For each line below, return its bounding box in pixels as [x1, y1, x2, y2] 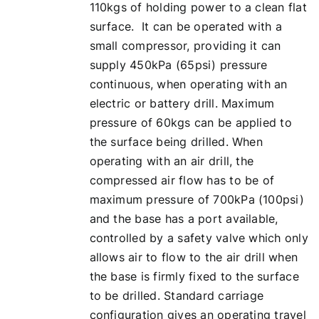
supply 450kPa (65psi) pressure [89, 58, 268, 72]
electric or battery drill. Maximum [89, 96, 275, 110]
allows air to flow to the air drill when [89, 250, 298, 264]
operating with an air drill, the [89, 154, 254, 168]
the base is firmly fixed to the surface [89, 269, 299, 283]
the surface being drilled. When [89, 135, 263, 149]
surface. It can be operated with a [89, 19, 282, 33]
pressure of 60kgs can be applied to [89, 115, 292, 130]
